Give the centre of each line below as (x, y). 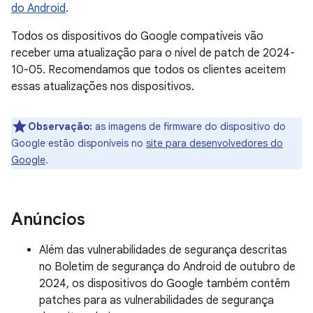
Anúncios (48, 219)
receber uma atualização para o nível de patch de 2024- (153, 53)
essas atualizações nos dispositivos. (103, 87)
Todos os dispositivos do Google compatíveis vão (137, 36)
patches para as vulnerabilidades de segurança (156, 300)
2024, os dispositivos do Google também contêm (165, 284)
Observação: (60, 126)
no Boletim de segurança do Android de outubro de (167, 267)
